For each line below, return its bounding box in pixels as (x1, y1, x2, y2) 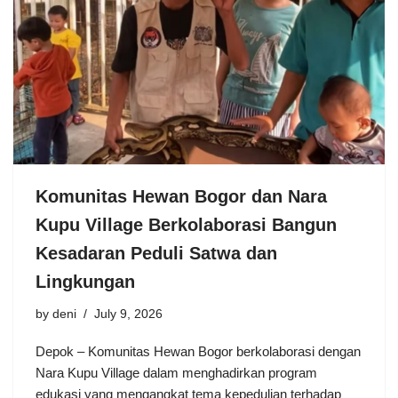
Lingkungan (36, 272, 135, 292)
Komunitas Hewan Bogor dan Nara (36, 187, 327, 207)
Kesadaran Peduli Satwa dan (36, 243, 277, 264)
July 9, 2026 (94, 307, 163, 322)
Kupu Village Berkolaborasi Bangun (36, 215, 337, 235)
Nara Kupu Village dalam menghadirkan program (36, 365, 317, 381)
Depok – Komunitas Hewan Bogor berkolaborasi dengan (36, 344, 361, 360)
